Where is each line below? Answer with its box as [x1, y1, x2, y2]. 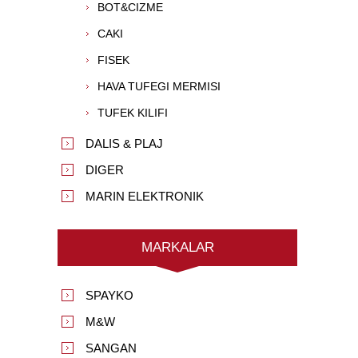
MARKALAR [141, 240, 214, 255]
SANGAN [86, 341, 137, 355]
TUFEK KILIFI [97, 106, 168, 119]
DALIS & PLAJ [86, 137, 163, 150]
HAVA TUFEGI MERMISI [97, 80, 221, 93]
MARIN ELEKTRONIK [86, 189, 204, 203]
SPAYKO [86, 288, 133, 302]
